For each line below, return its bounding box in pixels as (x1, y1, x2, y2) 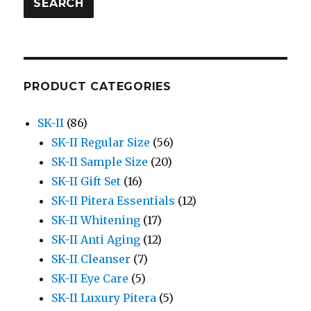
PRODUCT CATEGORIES (24, 79, 171, 93)
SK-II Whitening (51, 212, 141, 227)
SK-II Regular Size (51, 135, 151, 149)
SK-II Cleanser (51, 251, 131, 266)
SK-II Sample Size (51, 154, 149, 169)
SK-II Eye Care (51, 271, 129, 285)
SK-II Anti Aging (51, 232, 141, 246)
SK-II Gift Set (51, 174, 121, 188)
